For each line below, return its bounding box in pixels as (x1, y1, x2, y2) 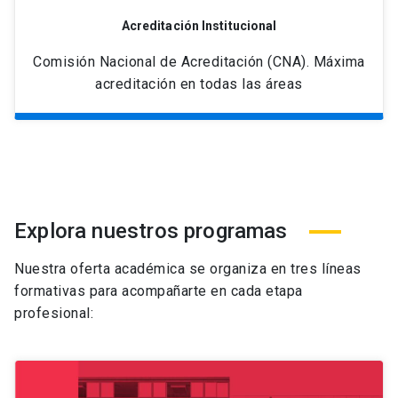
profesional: (14, 305, 93, 322)
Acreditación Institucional (121, 19, 277, 34)
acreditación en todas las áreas (95, 76, 303, 93)
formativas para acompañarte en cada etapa (14, 283, 303, 300)
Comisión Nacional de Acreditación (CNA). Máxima (33, 53, 365, 71)
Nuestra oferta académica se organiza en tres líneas (14, 260, 362, 278)
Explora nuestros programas (14, 219, 288, 244)
